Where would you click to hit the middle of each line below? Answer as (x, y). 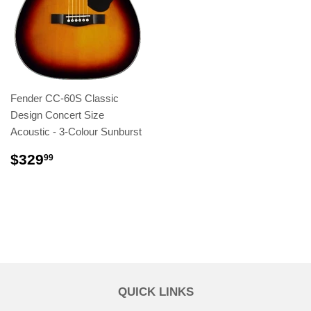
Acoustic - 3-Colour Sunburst (76, 132)
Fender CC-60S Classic (65, 99)
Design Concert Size (57, 115)
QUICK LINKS (155, 292)
